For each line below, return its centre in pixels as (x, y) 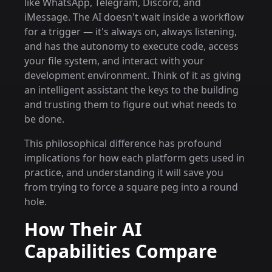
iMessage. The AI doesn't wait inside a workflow (134, 17)
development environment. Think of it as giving (133, 75)
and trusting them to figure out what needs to (131, 104)
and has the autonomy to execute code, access (131, 46)
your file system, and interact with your (114, 61)
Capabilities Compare (121, 251)
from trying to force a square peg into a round (131, 187)
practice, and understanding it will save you (124, 172)
